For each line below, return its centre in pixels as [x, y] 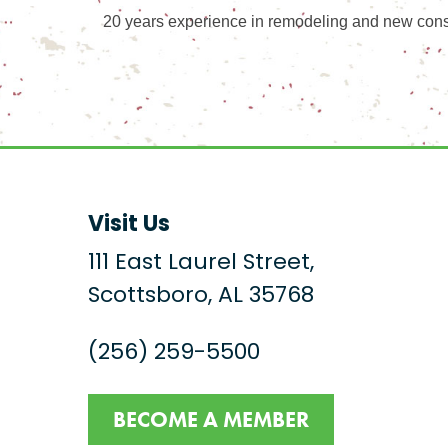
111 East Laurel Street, [201, 263]
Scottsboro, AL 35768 [201, 296]
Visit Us [129, 225]
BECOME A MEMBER [211, 419]
